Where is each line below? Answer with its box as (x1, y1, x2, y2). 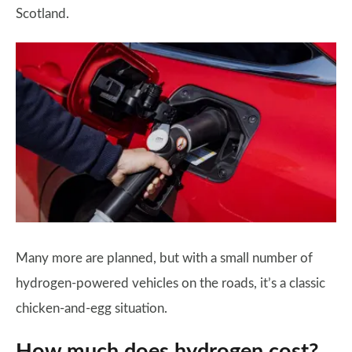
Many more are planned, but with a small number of (16, 251, 313, 265)
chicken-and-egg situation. (16, 301, 167, 315)
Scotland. (16, 7, 69, 21)
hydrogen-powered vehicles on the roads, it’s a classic (16, 276, 325, 290)
